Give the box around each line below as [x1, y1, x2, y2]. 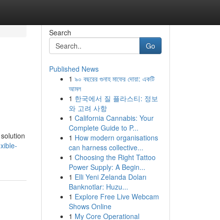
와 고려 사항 [68, 103, 107, 113]
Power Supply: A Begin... [68, 162, 145, 172]
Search [49, 27, 71, 37]
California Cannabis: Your [74, 113, 154, 123]
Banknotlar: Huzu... [68, 182, 128, 192]
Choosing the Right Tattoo [74, 152, 156, 162]
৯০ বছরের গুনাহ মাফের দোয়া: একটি [74, 74, 155, 83]
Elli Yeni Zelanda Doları [74, 172, 146, 182]
